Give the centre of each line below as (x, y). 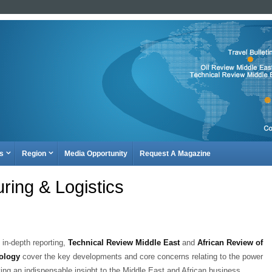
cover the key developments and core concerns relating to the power (142, 256)
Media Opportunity (96, 154)
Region (34, 154)
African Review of (230, 242)
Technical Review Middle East (124, 242)
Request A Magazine (175, 154)
